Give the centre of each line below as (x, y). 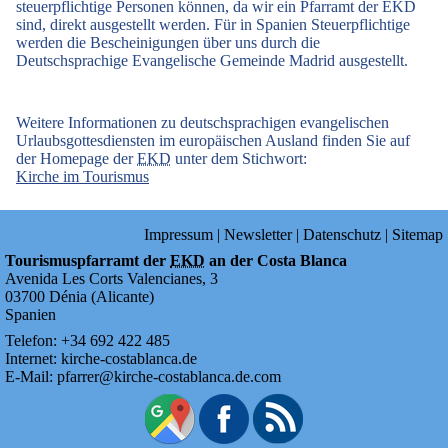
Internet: (33, 358)
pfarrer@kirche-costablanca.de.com (169, 376)
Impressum (178, 234)
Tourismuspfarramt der (87, 260)
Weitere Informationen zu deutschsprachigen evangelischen (202, 122)
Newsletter (258, 234)
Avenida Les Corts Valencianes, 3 (111, 278)
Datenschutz (342, 234)
